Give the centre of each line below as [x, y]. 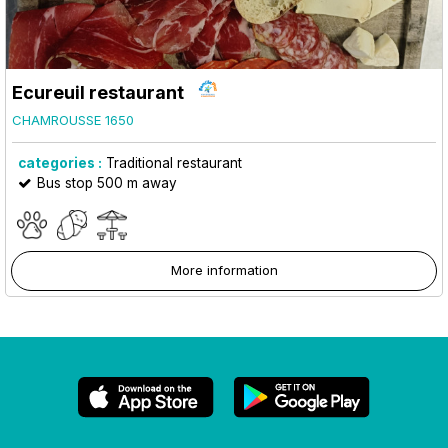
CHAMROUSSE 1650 [73, 119]
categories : [60, 162]
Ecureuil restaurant [98, 92]
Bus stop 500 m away [107, 182]
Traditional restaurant [174, 162]
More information [224, 269]
